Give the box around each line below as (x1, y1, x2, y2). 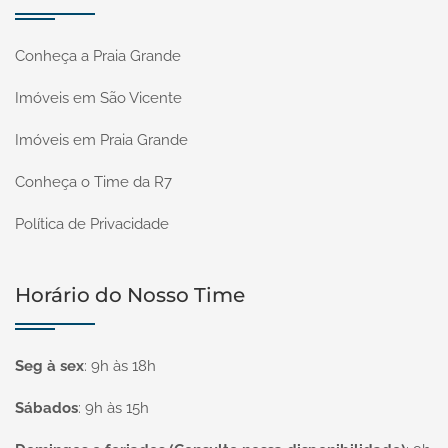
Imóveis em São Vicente (15, 89, 182, 107)
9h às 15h (85, 399, 149, 417)
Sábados (15, 399, 78, 417)
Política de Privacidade (15, 215, 169, 233)
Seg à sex (15, 357, 84, 375)
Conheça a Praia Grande (15, 47, 181, 65)
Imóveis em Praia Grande (15, 131, 188, 149)
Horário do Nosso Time (15, 283, 245, 307)
